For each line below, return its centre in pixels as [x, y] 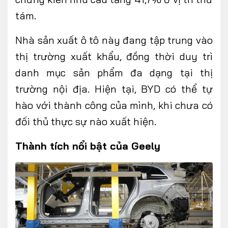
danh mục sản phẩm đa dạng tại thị [114, 72]
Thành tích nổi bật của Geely [88, 146]
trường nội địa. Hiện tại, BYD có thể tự [114, 89]
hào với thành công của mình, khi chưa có [114, 105]
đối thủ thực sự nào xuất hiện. [86, 121]
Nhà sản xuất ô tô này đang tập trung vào [114, 40]
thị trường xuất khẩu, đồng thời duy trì [114, 56]
